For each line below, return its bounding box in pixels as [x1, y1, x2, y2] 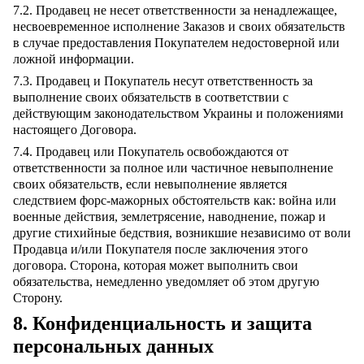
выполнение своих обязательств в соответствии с [13, 90, 288, 104]
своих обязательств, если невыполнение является [13, 177, 287, 191]
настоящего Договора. [13, 123, 136, 136]
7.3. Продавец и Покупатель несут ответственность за [13, 74, 313, 88]
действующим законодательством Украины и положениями [13, 106, 344, 120]
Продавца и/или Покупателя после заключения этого [13, 242, 308, 256]
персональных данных [13, 336, 214, 357]
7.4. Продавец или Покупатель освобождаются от [13, 145, 288, 158]
